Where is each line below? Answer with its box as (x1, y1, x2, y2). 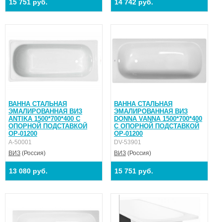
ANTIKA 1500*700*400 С (8, 114, 80, 122)
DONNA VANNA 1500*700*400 (114, 114, 203, 122)
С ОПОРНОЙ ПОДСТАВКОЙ (114, 122, 200, 130)
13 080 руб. (9, 166, 48, 175)
